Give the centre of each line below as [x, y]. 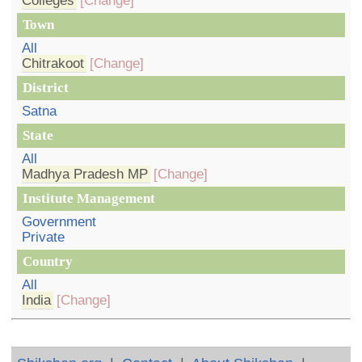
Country [48, 261]
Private [44, 237]
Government [59, 221]
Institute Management [89, 198]
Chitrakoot [53, 63]
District [46, 87]
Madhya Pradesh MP [85, 174]
